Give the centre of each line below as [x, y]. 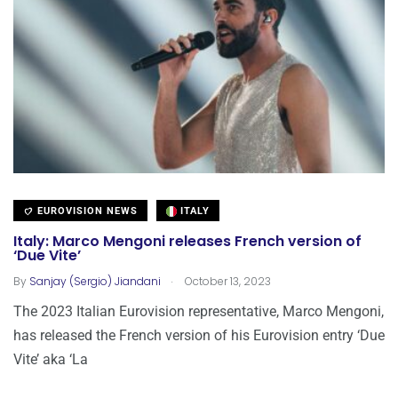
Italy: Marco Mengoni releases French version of [187, 241]
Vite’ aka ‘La [51, 359]
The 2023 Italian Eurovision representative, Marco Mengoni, [199, 311]
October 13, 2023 [227, 281]
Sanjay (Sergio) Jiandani [95, 281]
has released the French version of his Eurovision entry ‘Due [199, 335]
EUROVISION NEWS [86, 211]
